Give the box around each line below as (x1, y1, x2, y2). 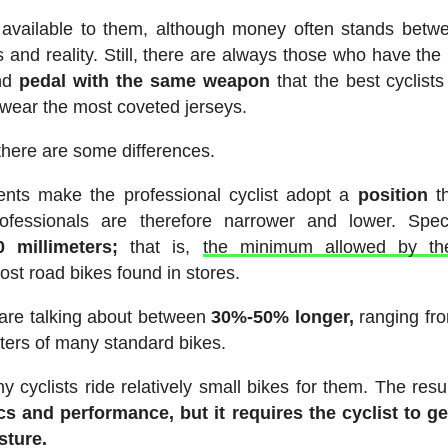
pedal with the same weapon (19, 70, 270, 91)
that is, (118, 236, 203, 257)
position (357, 184, 428, 205)
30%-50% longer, (211, 306, 354, 327)
